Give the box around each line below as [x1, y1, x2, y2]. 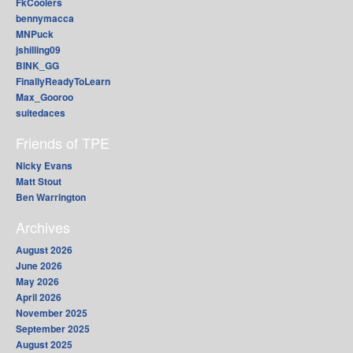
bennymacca [16, 11, 74, 26]
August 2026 [16, 243, 72, 258]
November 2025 [16, 306, 87, 321]
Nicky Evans [16, 158, 72, 173]
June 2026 [16, 258, 62, 273]
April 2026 [16, 290, 61, 305]
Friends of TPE [16, 132, 110, 154]
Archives [16, 217, 70, 238]
